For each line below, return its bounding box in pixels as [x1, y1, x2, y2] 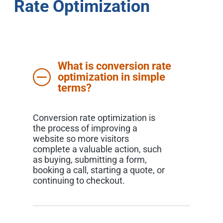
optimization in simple [57, 70, 165, 83]
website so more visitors [32, 133, 129, 144]
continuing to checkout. [32, 175, 125, 186]
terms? [57, 81, 92, 94]
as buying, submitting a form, [32, 154, 147, 165]
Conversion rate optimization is [32, 112, 155, 123]
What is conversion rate [57, 59, 171, 72]
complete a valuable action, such [32, 143, 162, 154]
